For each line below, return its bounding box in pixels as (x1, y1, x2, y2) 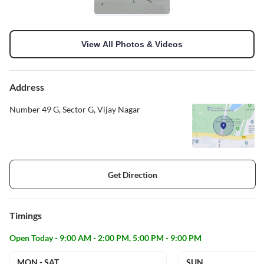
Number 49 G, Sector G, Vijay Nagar (9, 104, 140, 115)
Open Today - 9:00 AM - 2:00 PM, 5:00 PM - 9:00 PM (9, 233, 202, 243)
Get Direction (108, 169, 157, 180)
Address (9, 81, 44, 93)
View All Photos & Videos (81, 39, 183, 49)
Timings (9, 210, 42, 222)
